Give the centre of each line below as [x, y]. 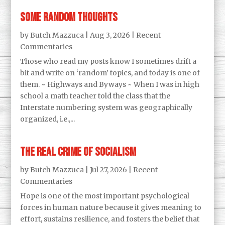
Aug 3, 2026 [110, 35]
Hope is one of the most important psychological [105, 196]
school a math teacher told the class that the [95, 96]
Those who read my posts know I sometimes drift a [108, 61]
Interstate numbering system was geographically [106, 107]
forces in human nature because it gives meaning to [111, 207]
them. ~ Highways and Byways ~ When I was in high [110, 84]
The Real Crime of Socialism [78, 152]
